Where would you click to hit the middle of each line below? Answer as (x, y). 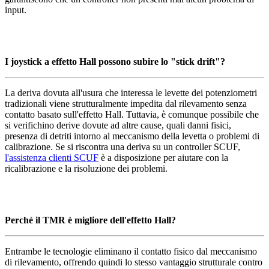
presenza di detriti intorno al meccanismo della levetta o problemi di (132, 136)
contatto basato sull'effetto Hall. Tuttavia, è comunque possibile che (132, 114)
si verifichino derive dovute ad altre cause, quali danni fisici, (118, 125)
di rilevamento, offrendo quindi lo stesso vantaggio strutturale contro (134, 262)
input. (16, 10)
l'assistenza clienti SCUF (52, 157)
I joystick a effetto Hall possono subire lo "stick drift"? (115, 61)
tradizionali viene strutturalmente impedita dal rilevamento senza (126, 103)
